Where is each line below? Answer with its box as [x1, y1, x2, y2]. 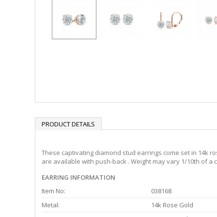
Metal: [42, 201, 60, 210]
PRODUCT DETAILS [42, 120, 95, 128]
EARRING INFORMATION [42, 173, 115, 182]
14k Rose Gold [151, 201, 193, 210]
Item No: [42, 186, 65, 196]
